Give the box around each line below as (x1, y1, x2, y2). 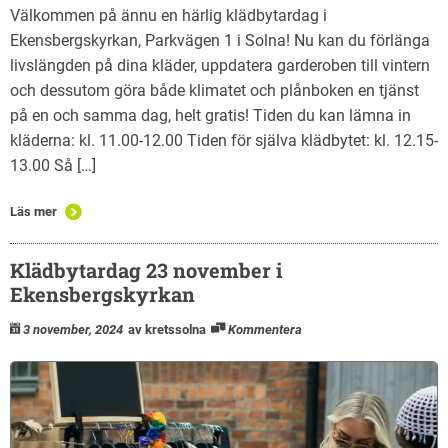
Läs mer (10, 203, 57, 219)
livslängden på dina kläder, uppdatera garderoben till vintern (10, 55, 430, 75)
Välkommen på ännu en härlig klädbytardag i (10, 5, 327, 25)
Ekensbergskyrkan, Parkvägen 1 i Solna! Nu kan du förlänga (10, 30, 430, 50)
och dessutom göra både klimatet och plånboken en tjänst (10, 80, 419, 100)
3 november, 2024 (23, 321, 123, 337)
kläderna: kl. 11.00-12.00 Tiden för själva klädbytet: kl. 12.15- (10, 130, 438, 150)
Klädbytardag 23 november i (10, 256, 282, 283)
